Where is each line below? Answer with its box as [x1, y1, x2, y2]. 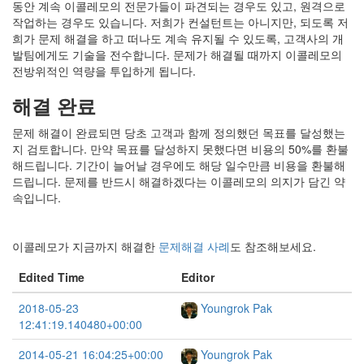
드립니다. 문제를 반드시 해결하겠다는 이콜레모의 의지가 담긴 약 [12, 173, 345, 190]
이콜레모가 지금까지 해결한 [12, 238, 158, 255]
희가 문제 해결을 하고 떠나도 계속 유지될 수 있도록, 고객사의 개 [12, 30, 344, 47]
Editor [181, 269, 214, 286]
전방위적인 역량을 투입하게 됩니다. [12, 63, 196, 80]
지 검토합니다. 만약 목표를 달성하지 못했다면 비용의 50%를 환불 [12, 141, 349, 158]
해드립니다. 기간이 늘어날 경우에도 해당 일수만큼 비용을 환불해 [12, 157, 345, 174]
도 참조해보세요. [230, 238, 316, 255]
